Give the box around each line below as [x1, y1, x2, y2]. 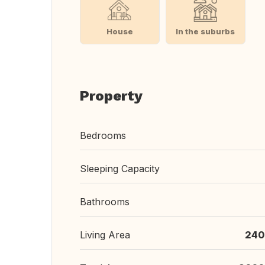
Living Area [80, 229, 130, 241]
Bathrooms [80, 196, 130, 208]
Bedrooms [80, 130, 126, 141]
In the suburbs [176, 26, 235, 36]
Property [80, 88, 143, 104]
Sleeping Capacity [80, 163, 160, 174]
